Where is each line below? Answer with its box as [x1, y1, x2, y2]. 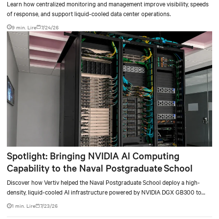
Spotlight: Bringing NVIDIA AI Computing [7, 149, 179, 162]
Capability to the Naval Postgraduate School [7, 161, 194, 175]
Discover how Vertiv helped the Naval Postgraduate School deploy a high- [7, 177, 200, 187]
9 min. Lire [12, 23, 36, 31]
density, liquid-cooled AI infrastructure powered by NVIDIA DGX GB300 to [7, 187, 201, 197]
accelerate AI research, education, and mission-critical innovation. [7, 197, 177, 206]
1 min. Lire [12, 202, 35, 210]
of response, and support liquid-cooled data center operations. [7, 8, 171, 18]
